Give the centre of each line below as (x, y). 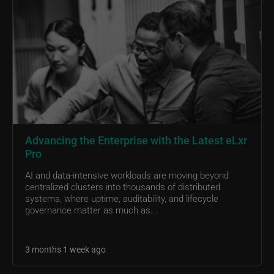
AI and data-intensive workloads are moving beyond (127, 175)
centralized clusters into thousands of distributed (123, 186)
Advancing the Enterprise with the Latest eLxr (136, 140)
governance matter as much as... (91, 209)
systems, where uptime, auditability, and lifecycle (122, 198)
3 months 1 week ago (65, 249)
